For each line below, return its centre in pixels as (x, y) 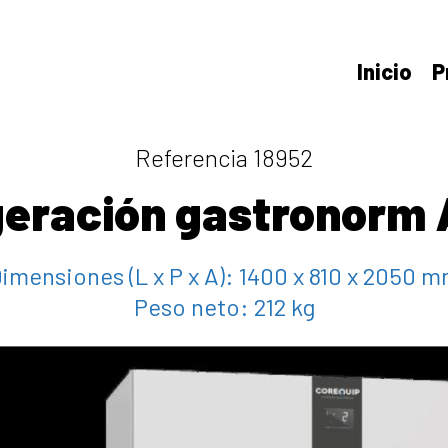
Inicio (384, 71)
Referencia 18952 (224, 157)
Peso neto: (193, 306)
